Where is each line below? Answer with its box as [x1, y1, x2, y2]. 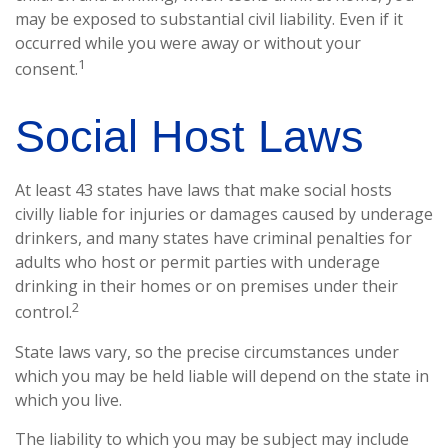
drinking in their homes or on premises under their [15, 275, 398, 298]
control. [15, 301, 72, 324]
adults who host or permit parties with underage [15, 251, 380, 274]
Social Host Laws [15, 111, 364, 163]
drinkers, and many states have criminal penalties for [15, 227, 412, 250]
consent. [15, 58, 78, 81]
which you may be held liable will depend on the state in [15, 364, 429, 387]
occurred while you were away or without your [15, 32, 361, 54]
